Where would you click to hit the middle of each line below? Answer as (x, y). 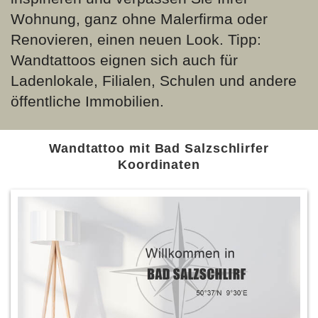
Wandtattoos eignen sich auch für (124, 60)
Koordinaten (159, 165)
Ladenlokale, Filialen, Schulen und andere (154, 81)
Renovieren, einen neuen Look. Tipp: (136, 39)
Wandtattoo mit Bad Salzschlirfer (159, 148)
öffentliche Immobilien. (87, 101)
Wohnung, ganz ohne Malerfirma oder (139, 19)
